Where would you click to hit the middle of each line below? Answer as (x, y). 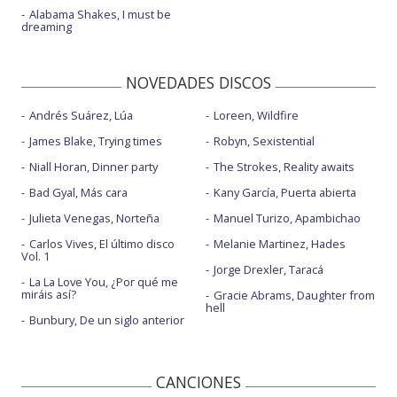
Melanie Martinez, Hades (279, 243)
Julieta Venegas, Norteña (94, 218)
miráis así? (49, 294)
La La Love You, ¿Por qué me (104, 281)
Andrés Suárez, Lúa (81, 115)
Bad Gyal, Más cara (78, 192)
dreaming (47, 26)
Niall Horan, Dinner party (93, 166)
